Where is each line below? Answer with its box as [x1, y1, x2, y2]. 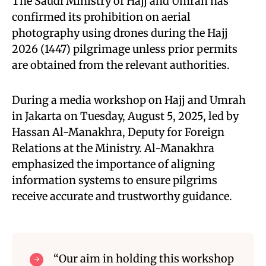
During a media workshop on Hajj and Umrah [12, 93, 246, 107]
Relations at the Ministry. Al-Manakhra [12, 141, 214, 155]
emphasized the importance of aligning [12, 157, 215, 171]
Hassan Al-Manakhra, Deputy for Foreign [12, 125, 224, 139]
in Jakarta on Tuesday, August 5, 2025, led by [12, 109, 239, 123]
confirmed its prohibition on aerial [12, 10, 191, 24]
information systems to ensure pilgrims [12, 173, 217, 187]
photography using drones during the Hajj [12, 26, 228, 40]
